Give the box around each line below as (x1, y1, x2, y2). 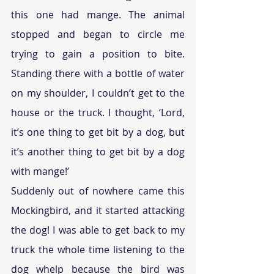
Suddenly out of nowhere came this (11, 184, 185, 198)
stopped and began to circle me (11, 28, 185, 41)
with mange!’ (11, 165, 69, 178)
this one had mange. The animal (11, 8, 185, 21)
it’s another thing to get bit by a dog (11, 145, 185, 158)
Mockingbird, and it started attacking (11, 204, 185, 217)
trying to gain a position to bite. (11, 47, 185, 61)
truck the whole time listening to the (11, 243, 185, 256)
